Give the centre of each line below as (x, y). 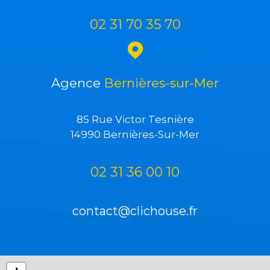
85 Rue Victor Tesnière (135, 120)
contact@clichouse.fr (135, 211)
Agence (78, 83)
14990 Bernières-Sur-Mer (135, 135)
